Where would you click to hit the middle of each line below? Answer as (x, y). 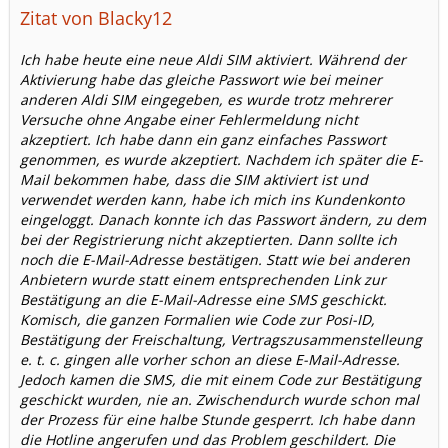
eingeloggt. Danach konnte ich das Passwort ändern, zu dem (223, 219)
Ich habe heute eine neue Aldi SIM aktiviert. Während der (213, 59)
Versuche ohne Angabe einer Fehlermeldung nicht (189, 119)
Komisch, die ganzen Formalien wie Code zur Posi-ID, (197, 319)
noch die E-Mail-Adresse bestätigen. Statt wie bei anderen (215, 259)
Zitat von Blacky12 (96, 17)
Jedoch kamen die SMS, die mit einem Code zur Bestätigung (220, 379)
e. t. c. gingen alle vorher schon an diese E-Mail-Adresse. (210, 359)
